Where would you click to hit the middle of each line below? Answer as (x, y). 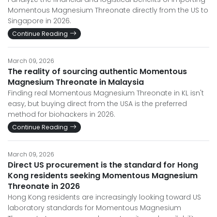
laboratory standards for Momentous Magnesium (94, 208)
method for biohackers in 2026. (62, 114)
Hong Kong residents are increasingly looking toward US (104, 197)
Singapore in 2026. (39, 21)
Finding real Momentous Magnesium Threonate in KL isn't (106, 93)
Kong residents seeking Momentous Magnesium (103, 176)
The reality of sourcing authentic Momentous (97, 71)
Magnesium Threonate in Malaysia (76, 82)
